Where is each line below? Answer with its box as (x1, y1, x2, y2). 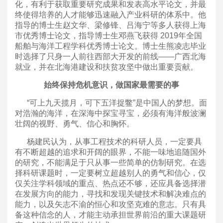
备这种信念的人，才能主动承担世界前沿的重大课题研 (15, 210, 206, 219)
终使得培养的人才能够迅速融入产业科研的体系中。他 (15, 10, 206, 19)
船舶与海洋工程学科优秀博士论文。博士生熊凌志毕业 (15, 41, 206, 50)
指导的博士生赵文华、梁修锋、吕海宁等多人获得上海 (15, 20, 206, 29)
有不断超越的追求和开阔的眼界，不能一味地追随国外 (15, 147, 206, 156)
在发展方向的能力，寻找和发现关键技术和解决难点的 (15, 189, 206, 198)
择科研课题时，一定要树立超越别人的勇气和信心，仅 (15, 168, 206, 177)
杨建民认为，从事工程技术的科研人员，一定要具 (15, 137, 202, 146)
